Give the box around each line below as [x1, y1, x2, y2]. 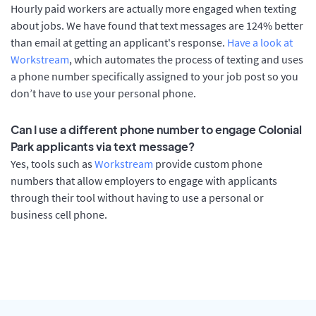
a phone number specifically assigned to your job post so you [11, 68, 298, 83]
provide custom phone [153, 157, 262, 171]
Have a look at [227, 35, 293, 49]
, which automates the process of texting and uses [69, 51, 303, 66]
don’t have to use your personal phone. [11, 85, 196, 100]
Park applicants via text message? [11, 139, 195, 154]
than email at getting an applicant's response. [11, 35, 227, 49]
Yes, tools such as [11, 157, 95, 171]
